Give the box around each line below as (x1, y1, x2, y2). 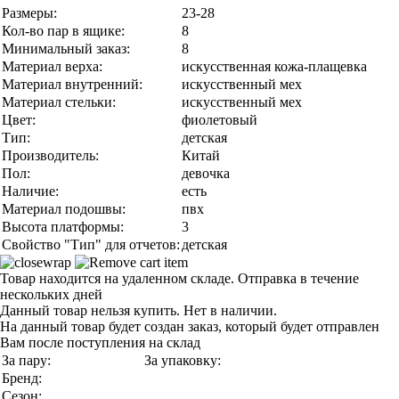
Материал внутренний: (2, 77, 142, 92)
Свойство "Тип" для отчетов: (2, 237, 180, 252)
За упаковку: (144, 353, 221, 368)
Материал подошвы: (2, 201, 126, 216)
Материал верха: (2, 59, 102, 74)
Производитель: (2, 148, 99, 163)
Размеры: (2, 5, 57, 20)
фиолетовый (182, 112, 257, 127)
